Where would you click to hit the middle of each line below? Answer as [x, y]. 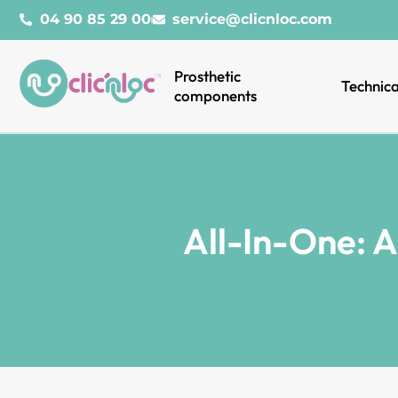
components [216, 95]
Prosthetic [208, 76]
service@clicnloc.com [252, 20]
